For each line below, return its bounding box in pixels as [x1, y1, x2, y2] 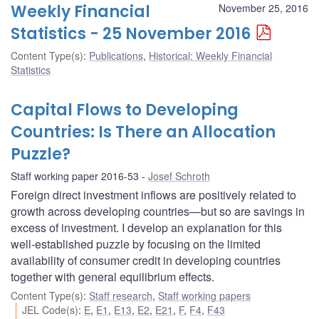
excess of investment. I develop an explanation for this [11, 219, 282, 236]
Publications [89, 48, 143, 63]
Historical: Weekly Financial [149, 48, 272, 63]
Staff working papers [158, 288, 251, 303]
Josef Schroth [148, 168, 210, 183]
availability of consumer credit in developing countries [11, 251, 281, 268]
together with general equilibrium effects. [11, 268, 214, 285]
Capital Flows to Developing [11, 98, 239, 121]
